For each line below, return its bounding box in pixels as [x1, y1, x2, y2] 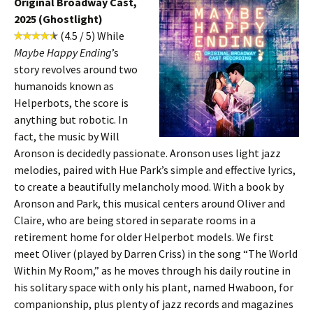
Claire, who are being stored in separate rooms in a [14, 213, 256, 227]
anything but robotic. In [14, 112, 128, 126]
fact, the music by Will [14, 129, 119, 143]
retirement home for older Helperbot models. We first [14, 230, 274, 244]
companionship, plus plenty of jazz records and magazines [14, 297, 293, 311]
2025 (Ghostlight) [14, 12, 103, 26]
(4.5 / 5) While [58, 29, 124, 43]
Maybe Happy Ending [14, 45, 112, 59]
